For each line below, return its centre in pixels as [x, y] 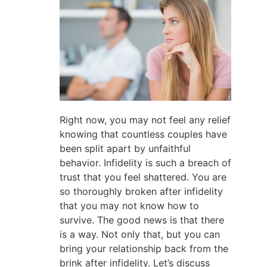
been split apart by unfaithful [125, 149]
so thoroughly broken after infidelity [141, 192]
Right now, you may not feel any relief [145, 120]
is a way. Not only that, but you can [140, 235]
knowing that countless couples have [143, 134]
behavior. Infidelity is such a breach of [145, 163]
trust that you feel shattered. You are [143, 177]
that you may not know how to [129, 206]
